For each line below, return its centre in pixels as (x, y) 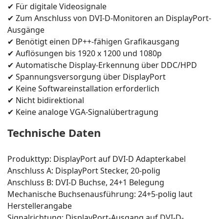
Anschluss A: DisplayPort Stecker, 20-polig (84, 171)
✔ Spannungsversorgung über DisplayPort (87, 77)
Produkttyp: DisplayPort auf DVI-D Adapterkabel (97, 159)
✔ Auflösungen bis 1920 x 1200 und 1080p (85, 53)
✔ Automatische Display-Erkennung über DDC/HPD (102, 65)
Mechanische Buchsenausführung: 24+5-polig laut (100, 194)
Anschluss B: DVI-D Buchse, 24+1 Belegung (86, 182)
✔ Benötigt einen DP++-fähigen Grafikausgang (93, 42)
